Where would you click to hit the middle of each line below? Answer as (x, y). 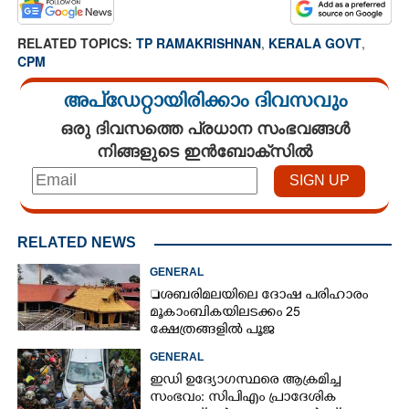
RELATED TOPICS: (77, 42)
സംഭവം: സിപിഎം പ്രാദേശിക (243, 398)
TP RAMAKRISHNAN (199, 42)
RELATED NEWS (77, 242)
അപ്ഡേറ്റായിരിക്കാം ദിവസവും (204, 103)
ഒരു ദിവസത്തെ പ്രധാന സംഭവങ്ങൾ (204, 127)
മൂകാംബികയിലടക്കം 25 (225, 313)
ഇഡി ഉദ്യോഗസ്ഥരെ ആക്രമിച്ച (246, 381)
